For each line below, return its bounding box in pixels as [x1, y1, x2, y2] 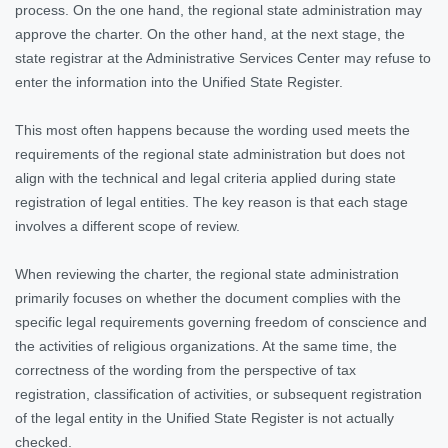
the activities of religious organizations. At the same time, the [15, 337, 397, 354]
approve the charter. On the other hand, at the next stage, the [15, 25, 405, 42]
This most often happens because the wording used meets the [15, 121, 410, 138]
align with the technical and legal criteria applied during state [15, 169, 396, 186]
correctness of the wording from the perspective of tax [15, 361, 356, 378]
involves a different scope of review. [15, 217, 240, 234]
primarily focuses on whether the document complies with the [15, 289, 401, 306]
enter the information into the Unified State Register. [15, 73, 343, 90]
